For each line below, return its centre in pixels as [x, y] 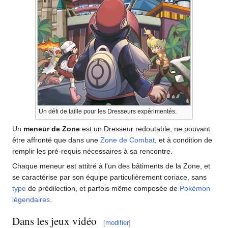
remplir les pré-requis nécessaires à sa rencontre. [92, 151]
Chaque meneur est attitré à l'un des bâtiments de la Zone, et [111, 166]
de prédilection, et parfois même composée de [103, 188]
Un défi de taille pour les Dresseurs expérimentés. [108, 111]
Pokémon [195, 188]
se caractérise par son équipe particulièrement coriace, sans [109, 177]
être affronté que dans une [56, 140]
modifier [117, 223]
